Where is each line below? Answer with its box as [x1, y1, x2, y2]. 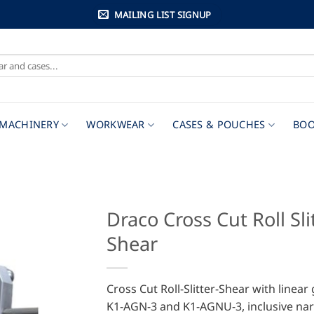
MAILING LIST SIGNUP [114, 8, 212, 21]
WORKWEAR [86, 118, 145, 131]
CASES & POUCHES [172, 118, 266, 131]
